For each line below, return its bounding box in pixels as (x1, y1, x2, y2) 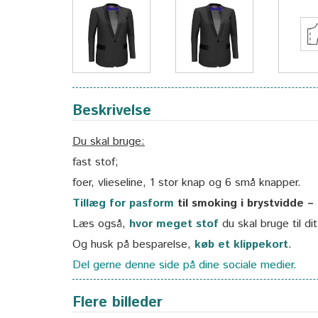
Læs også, (72, 215, 129, 232)
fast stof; (72, 153, 119, 170)
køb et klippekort (194, 236, 288, 253)
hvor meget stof (129, 215, 219, 232)
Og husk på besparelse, (72, 236, 194, 253)
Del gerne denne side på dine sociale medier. (72, 256, 297, 273)
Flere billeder (72, 291, 163, 313)
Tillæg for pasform (72, 194, 174, 212)
